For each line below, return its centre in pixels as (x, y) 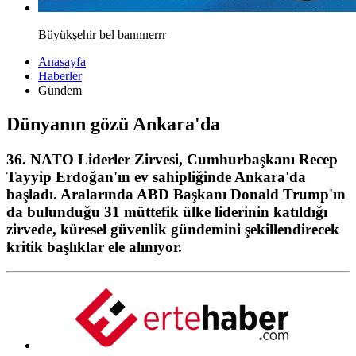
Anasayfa (62, 62)
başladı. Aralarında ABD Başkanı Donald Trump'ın (176, 194)
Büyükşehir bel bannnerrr (102, 35)
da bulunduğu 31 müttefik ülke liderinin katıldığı (167, 211)
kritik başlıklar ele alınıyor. (94, 246)
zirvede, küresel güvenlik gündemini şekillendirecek (173, 229)
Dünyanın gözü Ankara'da (113, 124)
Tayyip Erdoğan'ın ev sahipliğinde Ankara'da (156, 176)
